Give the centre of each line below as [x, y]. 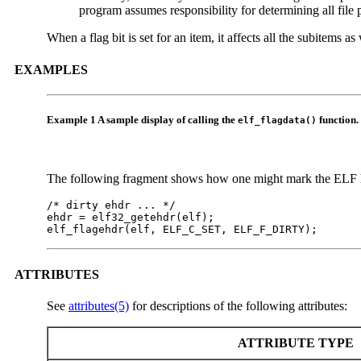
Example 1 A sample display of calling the [142, 120]
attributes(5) [99, 305]
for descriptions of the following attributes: [238, 305]
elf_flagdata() [277, 121]
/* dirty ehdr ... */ [111, 205]
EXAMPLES [51, 69]
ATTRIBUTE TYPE [294, 342]
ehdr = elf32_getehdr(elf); [131, 218]
